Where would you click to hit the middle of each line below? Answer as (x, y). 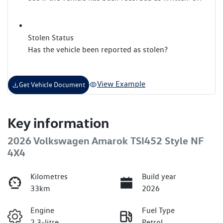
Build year (159, 176)
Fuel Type (158, 210)
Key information (58, 122)
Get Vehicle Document (52, 84)
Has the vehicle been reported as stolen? (98, 49)
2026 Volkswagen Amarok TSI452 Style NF (106, 140)
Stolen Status (51, 37)
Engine (42, 210)
